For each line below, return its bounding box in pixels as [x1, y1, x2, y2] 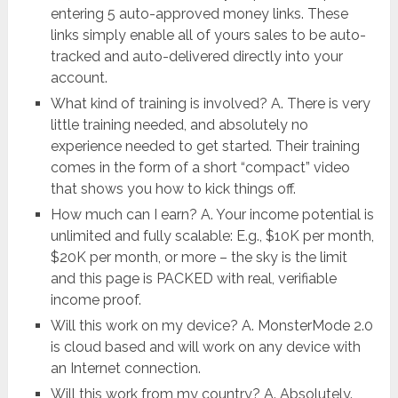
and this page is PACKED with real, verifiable [50, 270, 337, 288]
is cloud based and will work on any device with [50, 338, 361, 356]
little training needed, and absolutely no [50, 116, 308, 134]
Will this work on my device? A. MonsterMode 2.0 [50, 317, 373, 335]
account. [50, 69, 107, 87]
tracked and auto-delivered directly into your [50, 48, 343, 66]
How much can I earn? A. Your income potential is [50, 206, 374, 224]
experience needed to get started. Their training [50, 138, 360, 155]
